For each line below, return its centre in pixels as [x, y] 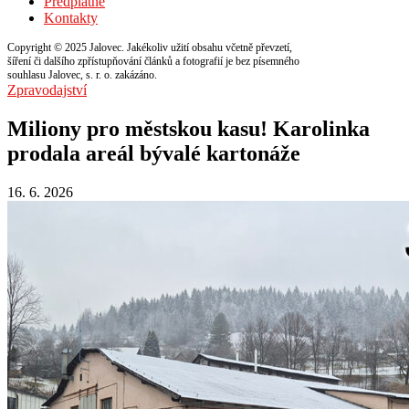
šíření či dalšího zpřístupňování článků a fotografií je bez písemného [153, 61]
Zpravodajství [47, 90]
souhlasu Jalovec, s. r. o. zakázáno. [82, 75]
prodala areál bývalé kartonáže [154, 153]
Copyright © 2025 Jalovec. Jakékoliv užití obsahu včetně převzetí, [150, 47]
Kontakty [71, 18]
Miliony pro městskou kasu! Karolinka [189, 128]
